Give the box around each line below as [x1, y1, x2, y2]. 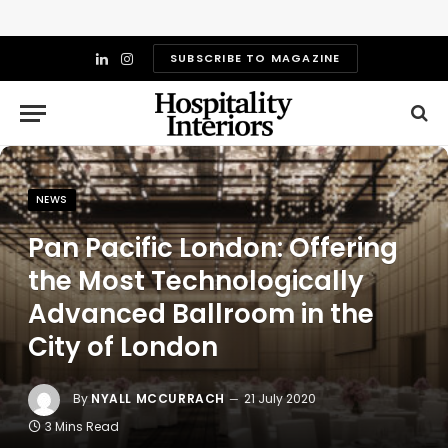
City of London [28, 329, 218, 365]
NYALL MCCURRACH [91, 390, 225, 408]
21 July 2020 [244, 390, 316, 408]
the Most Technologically [28, 263, 364, 299]
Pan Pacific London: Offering [28, 230, 398, 266]
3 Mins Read [45, 418, 119, 435]
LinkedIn [100, 57, 156, 77]
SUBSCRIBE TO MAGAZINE [170, 50, 341, 66]
